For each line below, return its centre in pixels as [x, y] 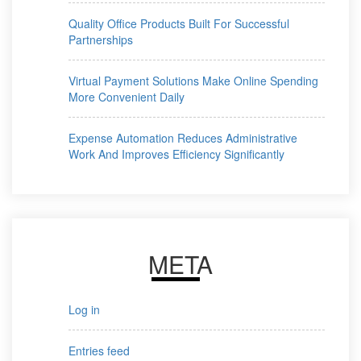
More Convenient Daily [127, 96]
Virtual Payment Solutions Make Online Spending [193, 80]
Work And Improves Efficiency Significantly [176, 154]
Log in [84, 309]
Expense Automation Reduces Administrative [183, 137]
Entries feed [99, 350]
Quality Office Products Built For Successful [179, 23]
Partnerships [101, 39]
